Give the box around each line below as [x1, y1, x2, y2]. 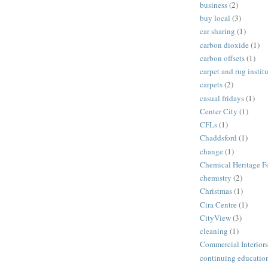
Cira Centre [200, 199, 237, 210]
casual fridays [200, 92, 244, 103]
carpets [200, 79, 223, 90]
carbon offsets [200, 52, 245, 63]
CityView [200, 212, 231, 223]
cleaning [200, 226, 228, 237]
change [200, 145, 223, 157]
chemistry [200, 172, 232, 184]
